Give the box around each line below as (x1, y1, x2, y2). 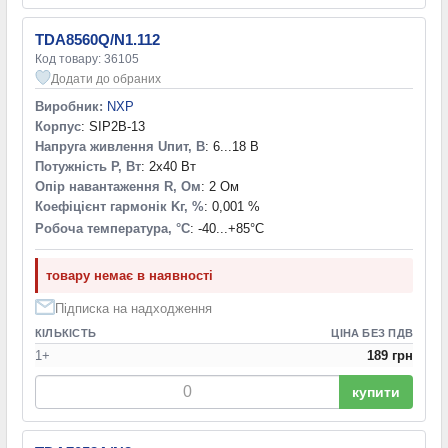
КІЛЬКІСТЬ (35, 326, 96, 339)
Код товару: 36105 (35, 51, 139, 66)
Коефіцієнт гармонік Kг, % (35, 198, 204, 214)
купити (352, 383, 400, 400)
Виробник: (35, 98, 103, 114)
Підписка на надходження (55, 300, 212, 316)
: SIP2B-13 (81, 118, 145, 134)
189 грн (367, 347, 413, 363)
